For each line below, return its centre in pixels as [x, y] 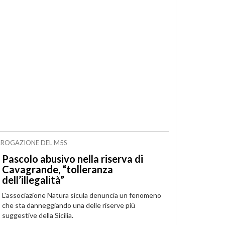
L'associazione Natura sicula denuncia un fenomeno [81, 195]
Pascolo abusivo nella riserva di [72, 159]
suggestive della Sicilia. [37, 215]
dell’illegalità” [33, 180]
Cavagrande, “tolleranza [57, 169]
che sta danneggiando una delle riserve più [68, 205]
